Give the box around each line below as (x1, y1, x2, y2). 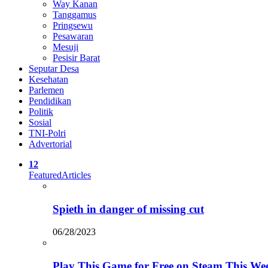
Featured (29, 170, 62, 180)
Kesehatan (29, 74, 68, 84)
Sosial (29, 117, 51, 127)
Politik (29, 106, 53, 117)
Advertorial (29, 139, 72, 149)
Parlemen (29, 85, 64, 95)
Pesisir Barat (53, 53, 100, 63)
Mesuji (53, 42, 78, 52)
